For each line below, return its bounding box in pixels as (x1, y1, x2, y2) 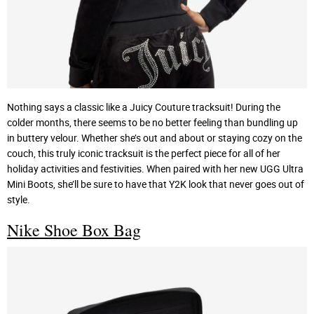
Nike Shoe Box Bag (7, 219, 141, 242)
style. (7, 193, 30, 207)
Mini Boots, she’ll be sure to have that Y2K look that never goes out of (7, 177, 304, 191)
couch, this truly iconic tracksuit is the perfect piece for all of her (7, 146, 280, 161)
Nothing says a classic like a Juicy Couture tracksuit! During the (7, 100, 280, 114)
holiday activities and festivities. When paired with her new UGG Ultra (7, 162, 303, 176)
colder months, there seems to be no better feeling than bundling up (7, 116, 298, 130)
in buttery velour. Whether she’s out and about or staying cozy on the (7, 131, 302, 145)
